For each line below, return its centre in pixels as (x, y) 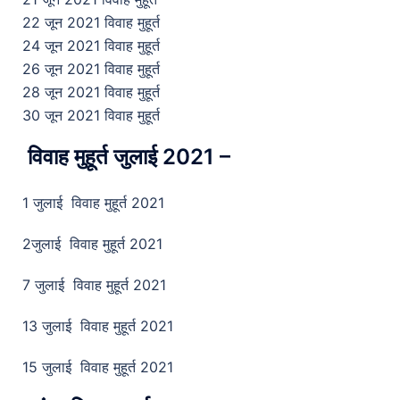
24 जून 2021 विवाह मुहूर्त (91, 46)
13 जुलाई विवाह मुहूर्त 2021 (98, 326)
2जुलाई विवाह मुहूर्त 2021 (92, 244)
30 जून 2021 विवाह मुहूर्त (91, 115)
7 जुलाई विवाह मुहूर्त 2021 (94, 285)
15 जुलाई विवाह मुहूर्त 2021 (98, 367)
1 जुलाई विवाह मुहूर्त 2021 (93, 203)
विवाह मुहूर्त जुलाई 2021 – (126, 157)
